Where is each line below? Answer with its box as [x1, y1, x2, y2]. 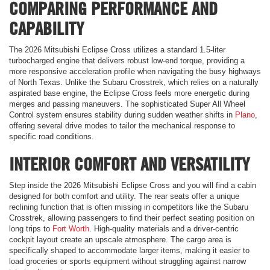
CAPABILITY [9, 17, 84, 39]
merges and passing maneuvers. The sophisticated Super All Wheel [9, 99, 245, 108]
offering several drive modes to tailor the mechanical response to [9, 121, 235, 130]
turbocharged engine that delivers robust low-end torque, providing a [9, 55, 245, 65]
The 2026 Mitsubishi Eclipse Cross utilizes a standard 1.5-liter [9, 45, 225, 54]
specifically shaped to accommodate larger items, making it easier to [9, 245, 250, 255]
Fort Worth [52, 224, 89, 233]
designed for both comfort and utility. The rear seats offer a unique [9, 191, 239, 201]
